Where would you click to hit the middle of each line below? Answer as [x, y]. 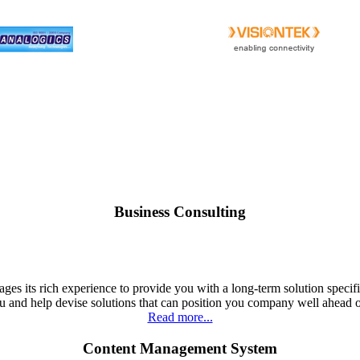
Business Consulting [180, 212]
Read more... [180, 317]
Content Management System [180, 348]
